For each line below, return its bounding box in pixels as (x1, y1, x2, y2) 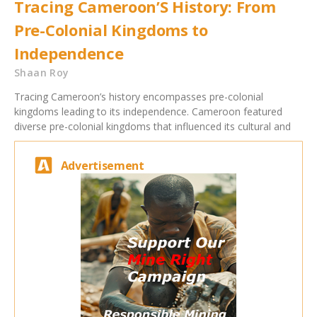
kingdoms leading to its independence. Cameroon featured (14, 105, 282, 119)
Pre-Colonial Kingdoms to (14, 19, 208, 41)
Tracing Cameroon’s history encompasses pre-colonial (14, 90, 263, 104)
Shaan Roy (14, 66, 69, 80)
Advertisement (60, 157, 144, 173)
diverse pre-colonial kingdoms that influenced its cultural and (14, 120, 291, 134)
